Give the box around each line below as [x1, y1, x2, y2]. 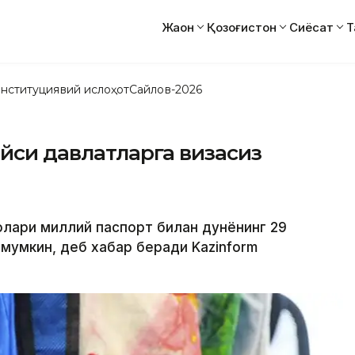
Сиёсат [289, 19, 334, 35]
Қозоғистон [207, 19, 277, 35]
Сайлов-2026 [129, 82, 202, 97]
